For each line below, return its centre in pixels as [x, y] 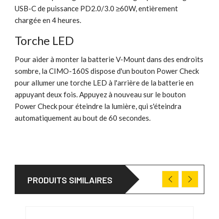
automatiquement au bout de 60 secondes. [83, 118]
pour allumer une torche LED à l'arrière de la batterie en [104, 82]
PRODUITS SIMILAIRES [70, 180]
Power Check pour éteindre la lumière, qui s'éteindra [98, 106]
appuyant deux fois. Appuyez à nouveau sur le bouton [100, 94]
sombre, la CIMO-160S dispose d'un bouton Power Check [107, 71]
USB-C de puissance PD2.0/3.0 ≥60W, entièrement [96, 8]
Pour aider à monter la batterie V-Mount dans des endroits [109, 59]
